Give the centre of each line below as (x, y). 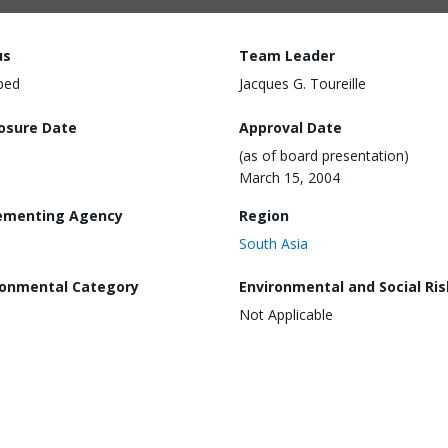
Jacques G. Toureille (302, 83)
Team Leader (287, 55)
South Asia (273, 243)
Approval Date (290, 127)
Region (264, 215)
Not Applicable (286, 315)
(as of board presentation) (324, 155)
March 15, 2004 (289, 177)
